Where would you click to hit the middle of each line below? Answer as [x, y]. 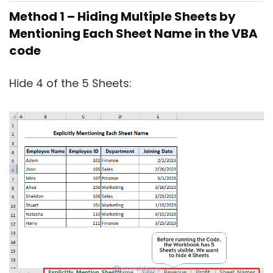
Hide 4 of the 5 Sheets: [70, 83]
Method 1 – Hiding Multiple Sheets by [122, 16]
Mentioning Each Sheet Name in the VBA [133, 34]
